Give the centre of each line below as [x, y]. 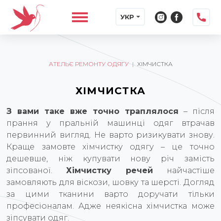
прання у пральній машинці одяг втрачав [110, 123]
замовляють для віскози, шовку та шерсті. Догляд [110, 182]
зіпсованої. [37, 170]
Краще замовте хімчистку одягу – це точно [110, 147]
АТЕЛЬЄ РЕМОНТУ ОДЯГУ [89, 64]
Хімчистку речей [110, 170]
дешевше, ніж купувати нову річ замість [110, 159]
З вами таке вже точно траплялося [92, 111]
